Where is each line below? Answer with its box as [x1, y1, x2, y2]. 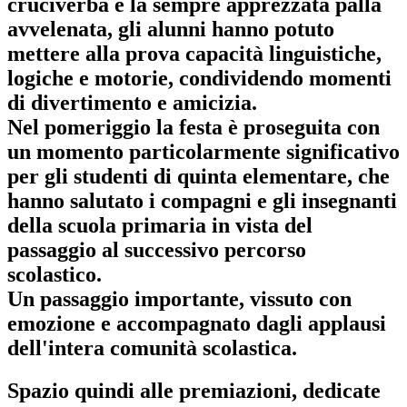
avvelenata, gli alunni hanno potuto [7, 16, 334, 41]
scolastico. [7, 262, 102, 286]
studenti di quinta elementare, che [74, 164, 390, 188]
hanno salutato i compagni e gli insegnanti [7, 188, 397, 213]
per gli [7, 164, 74, 188]
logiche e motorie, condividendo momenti [7, 65, 392, 90]
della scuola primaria [7, 213, 206, 237]
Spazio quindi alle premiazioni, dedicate [7, 378, 381, 402]
